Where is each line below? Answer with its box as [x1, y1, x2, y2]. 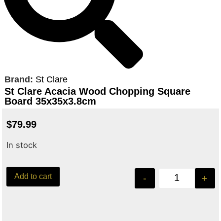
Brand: [4, 74, 36, 85]
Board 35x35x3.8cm [4, 96, 96, 107]
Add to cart [14, 172, 52, 181]
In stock [6, 140, 37, 150]
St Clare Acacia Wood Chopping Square [4, 86, 190, 97]
